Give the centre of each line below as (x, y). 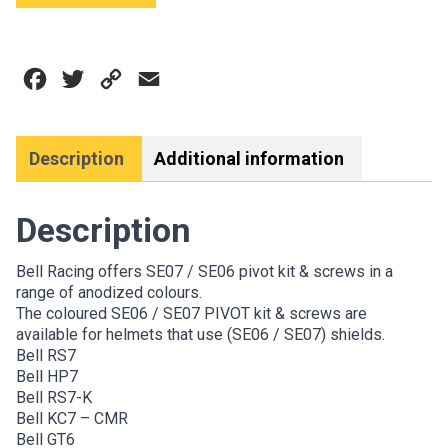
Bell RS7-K (54, 398)
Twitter (112, 79)
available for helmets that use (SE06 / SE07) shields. (200, 335)
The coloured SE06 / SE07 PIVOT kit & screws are (191, 314)
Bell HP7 (47, 377)
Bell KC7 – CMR (72, 419)
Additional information (249, 159)
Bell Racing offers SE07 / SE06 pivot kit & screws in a (204, 272)
